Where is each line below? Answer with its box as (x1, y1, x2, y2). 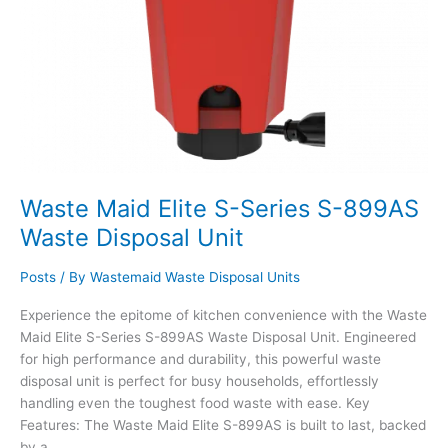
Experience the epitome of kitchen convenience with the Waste (20, 306, 427, 323)
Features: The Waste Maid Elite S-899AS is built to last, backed (20, 416, 426, 433)
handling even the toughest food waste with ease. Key (20, 394, 370, 411)
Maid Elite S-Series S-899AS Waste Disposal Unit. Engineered (20, 328, 416, 345)
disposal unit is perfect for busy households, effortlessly (20, 372, 379, 389)
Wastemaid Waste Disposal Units (90, 269, 300, 286)
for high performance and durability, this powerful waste (20, 350, 381, 367)
